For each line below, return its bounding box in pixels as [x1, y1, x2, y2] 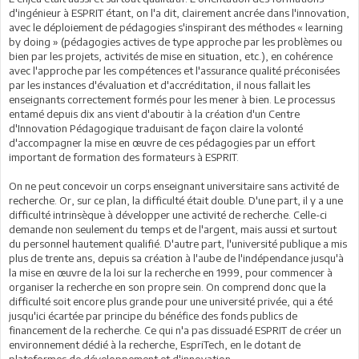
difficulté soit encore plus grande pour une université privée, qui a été [9, 295, 333, 308]
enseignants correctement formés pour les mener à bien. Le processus [9, 93, 335, 106]
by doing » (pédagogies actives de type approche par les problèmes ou [9, 35, 342, 48]
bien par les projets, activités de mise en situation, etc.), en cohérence [9, 50, 333, 63]
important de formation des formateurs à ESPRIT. [9, 151, 239, 163]
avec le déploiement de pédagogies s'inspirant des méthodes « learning [9, 21, 343, 34]
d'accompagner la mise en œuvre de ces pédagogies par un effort [9, 136, 315, 149]
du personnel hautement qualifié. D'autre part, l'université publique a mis [9, 237, 347, 250]
